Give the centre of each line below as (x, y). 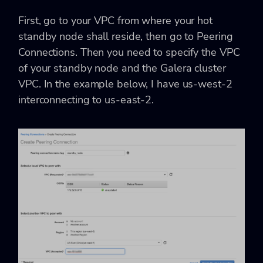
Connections (47, 52)
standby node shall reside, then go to (108, 36)
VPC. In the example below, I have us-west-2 (125, 84)
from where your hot (163, 21)
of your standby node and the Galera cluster (122, 68)
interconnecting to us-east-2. (86, 100)
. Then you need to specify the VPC (157, 52)
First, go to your (56, 21)
